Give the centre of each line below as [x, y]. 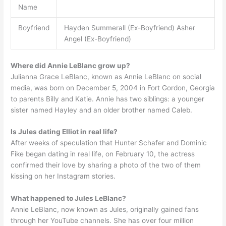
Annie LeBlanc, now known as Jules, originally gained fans [105, 210]
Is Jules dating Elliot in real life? [64, 132]
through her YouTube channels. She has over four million [102, 221]
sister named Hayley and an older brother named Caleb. [102, 110]
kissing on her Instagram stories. [63, 176]
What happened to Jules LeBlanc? [69, 199]
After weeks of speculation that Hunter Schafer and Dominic [109, 143]
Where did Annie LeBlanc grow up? [71, 65]
